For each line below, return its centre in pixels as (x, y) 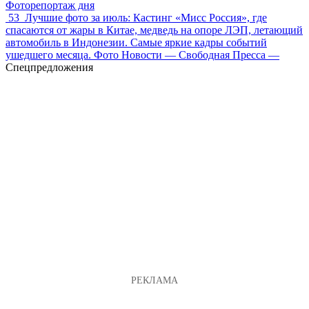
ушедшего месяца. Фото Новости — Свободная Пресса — (142, 54)
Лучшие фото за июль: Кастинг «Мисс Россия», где (146, 17)
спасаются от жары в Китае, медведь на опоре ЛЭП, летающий (154, 30)
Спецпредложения (49, 67)
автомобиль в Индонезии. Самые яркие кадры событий (136, 42)
